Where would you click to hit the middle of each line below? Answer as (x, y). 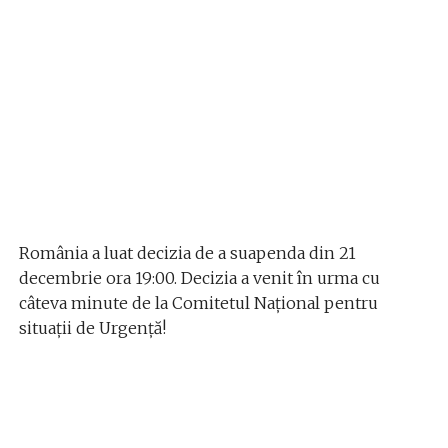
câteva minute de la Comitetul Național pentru (198, 302)
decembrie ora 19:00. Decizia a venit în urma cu (199, 277)
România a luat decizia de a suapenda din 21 (187, 252)
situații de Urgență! (92, 327)
